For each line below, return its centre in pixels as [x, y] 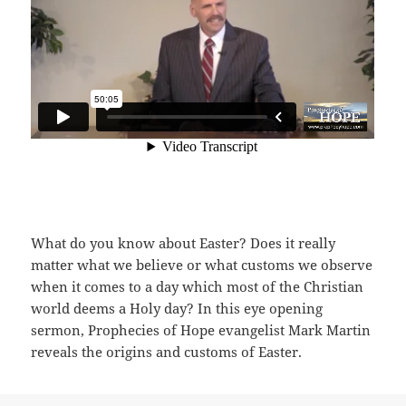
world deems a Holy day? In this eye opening [177, 309]
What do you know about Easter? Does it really [184, 243]
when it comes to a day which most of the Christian [198, 287]
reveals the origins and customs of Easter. [167, 352]
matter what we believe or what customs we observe [202, 265]
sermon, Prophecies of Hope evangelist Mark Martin [201, 330]
